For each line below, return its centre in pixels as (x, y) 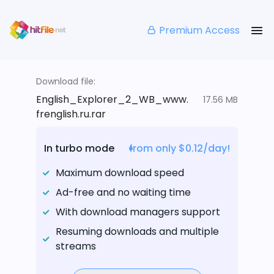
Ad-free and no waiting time (123, 193)
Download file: (66, 82)
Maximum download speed (120, 173)
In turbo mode (79, 149)
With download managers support (138, 212)
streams (76, 246)
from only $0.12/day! (180, 149)
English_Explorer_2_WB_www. (112, 100)
